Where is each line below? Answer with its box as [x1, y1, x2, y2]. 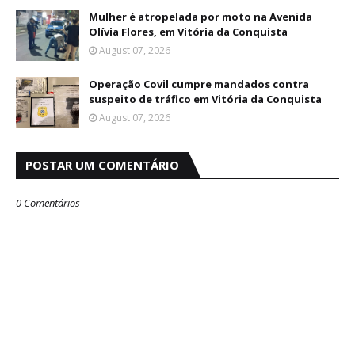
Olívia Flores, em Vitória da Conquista [89, 25, 288, 39]
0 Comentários [16, 196, 80, 210]
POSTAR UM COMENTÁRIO [25, 157, 179, 173]
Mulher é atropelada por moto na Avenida [89, 10, 312, 24]
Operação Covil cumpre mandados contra [89, 77, 309, 91]
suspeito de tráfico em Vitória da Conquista [89, 92, 322, 106]
